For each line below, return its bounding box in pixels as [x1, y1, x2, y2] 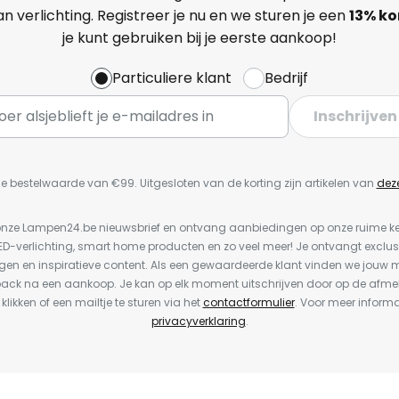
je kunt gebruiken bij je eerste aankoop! [62, 28, 337, 49]
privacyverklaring [151, 313, 246, 329]
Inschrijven [313, 106, 397, 127]
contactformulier [202, 294, 295, 310]
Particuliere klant [112, 68, 232, 89]
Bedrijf [265, 68, 308, 89]
